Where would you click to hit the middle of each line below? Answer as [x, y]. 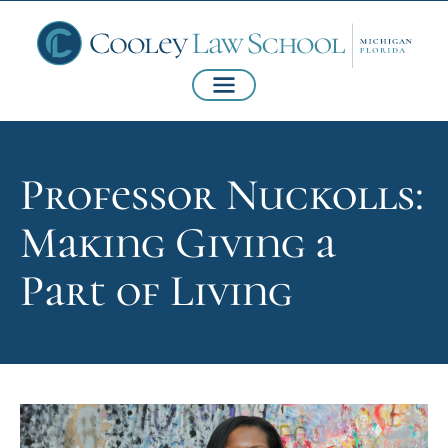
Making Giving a [178, 243]
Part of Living [156, 291]
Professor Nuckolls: [222, 195]
